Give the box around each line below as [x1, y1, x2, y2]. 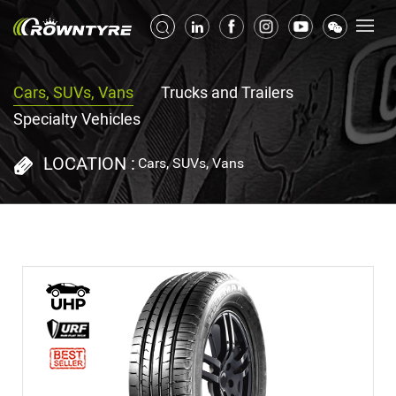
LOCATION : [43, 153, 135, 174]
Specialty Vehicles [13, 110, 141, 128]
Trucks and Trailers [161, 83, 293, 102]
